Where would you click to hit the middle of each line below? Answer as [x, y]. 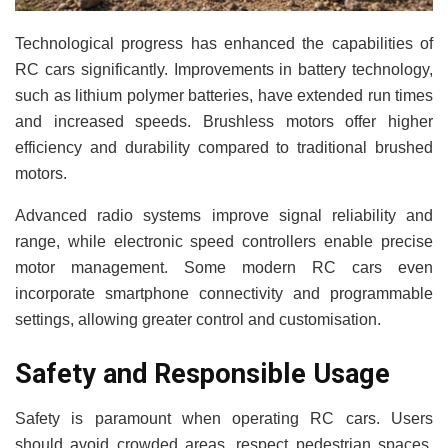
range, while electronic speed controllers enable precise [224, 242]
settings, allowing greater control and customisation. [198, 320]
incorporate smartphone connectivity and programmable [224, 294]
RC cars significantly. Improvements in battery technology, [224, 70]
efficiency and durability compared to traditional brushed [224, 148]
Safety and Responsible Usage [202, 373]
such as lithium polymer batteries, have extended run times [224, 96]
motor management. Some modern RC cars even [224, 268]
